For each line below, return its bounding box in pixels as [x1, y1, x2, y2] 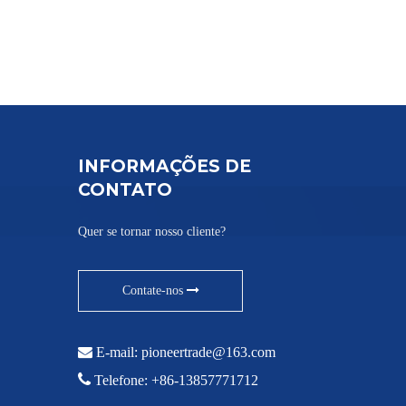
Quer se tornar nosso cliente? [78, 224, 226, 238]
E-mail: [92, 343, 141, 360]
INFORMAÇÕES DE [78, 155, 251, 177]
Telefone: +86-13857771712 [91, 372, 258, 388]
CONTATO [78, 179, 172, 200]
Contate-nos [121, 283, 187, 297]
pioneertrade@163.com [141, 343, 275, 360]
